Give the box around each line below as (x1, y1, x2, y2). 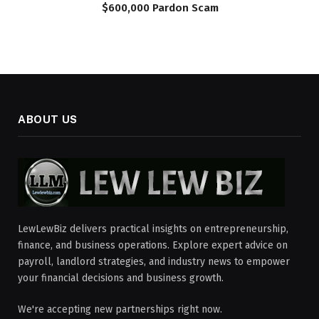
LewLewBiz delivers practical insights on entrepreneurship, (18, 223, 288, 236)
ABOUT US (18, 113, 78, 126)
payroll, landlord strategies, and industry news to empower (18, 256, 290, 268)
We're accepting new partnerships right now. (18, 303, 222, 316)
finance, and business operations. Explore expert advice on (18, 239, 288, 252)
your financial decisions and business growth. (18, 272, 224, 285)
